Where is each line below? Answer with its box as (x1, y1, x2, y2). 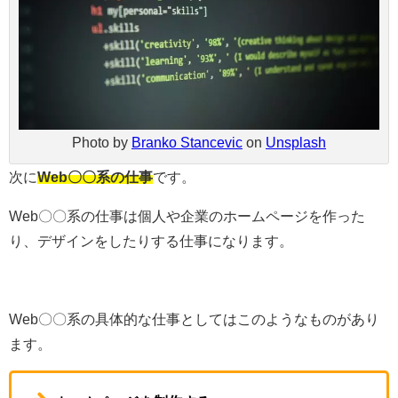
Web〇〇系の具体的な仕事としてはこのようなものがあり (9, 311, 379, 326)
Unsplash (266, 134, 326, 149)
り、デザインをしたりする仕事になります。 (9, 233, 293, 248)
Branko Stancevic (131, 134, 243, 149)
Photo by (72, 134, 131, 149)
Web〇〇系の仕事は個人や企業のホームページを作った (9, 208, 365, 223)
